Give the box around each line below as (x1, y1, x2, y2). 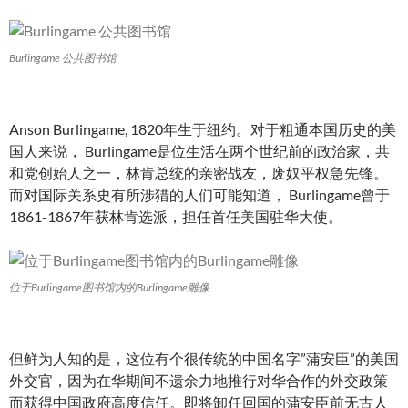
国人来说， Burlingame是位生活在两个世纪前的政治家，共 (9, 142, 390, 159)
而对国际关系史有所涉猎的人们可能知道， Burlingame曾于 (9, 186, 390, 203)
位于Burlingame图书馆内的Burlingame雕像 (9, 280, 209, 294)
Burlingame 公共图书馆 (9, 51, 117, 65)
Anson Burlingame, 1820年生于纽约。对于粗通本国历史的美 (9, 120, 396, 138)
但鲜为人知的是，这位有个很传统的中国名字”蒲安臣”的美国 (9, 350, 399, 367)
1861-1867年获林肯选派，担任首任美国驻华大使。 (9, 208, 342, 225)
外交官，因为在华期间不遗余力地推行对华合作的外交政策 (9, 372, 388, 389)
